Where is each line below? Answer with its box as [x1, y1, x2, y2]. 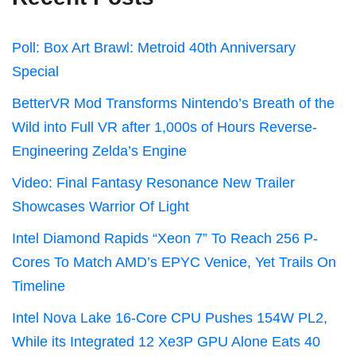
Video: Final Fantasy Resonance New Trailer [12, 174, 295, 191]
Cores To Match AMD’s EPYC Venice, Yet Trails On [12, 253, 336, 270]
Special [12, 63, 59, 79]
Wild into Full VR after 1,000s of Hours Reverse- [12, 118, 317, 135]
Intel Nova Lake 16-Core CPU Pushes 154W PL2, [12, 309, 327, 326]
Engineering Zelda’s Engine [12, 142, 187, 159]
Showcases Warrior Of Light [12, 198, 189, 215]
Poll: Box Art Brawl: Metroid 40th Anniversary [12, 39, 296, 56]
